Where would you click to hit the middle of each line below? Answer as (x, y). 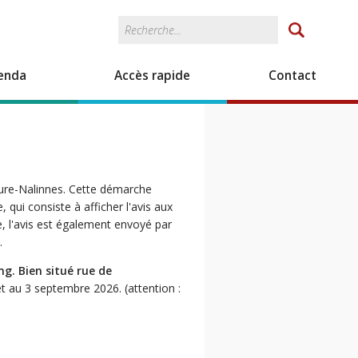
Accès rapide (153, 76)
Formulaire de (218, 34)
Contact (292, 76)
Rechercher (149, 21)
